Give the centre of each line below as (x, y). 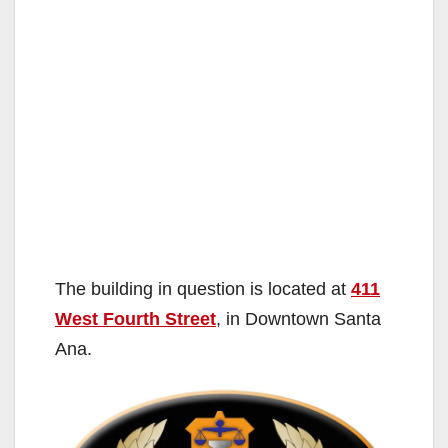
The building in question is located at (203, 289)
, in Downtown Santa (298, 319)
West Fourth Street (135, 319)
